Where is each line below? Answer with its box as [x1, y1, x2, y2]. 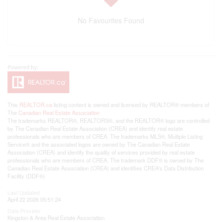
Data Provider [7, 207, 41, 215]
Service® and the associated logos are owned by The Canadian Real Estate [7, 140, 190, 148]
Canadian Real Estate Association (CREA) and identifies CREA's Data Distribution [7, 164, 204, 172]
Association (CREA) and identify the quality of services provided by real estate [7, 148, 195, 156]
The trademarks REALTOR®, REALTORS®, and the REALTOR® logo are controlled [7, 116, 210, 124]
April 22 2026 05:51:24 [7, 195, 61, 203]
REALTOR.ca [19, 101, 52, 109]
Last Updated [7, 188, 40, 196]
